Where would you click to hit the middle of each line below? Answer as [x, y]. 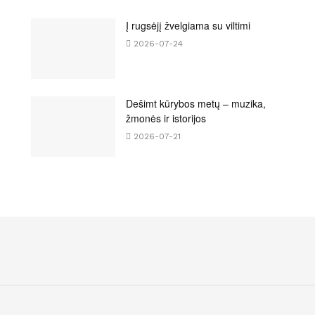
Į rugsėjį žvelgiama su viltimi [188, 26]
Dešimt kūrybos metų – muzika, [196, 104]
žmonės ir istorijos [166, 118]
